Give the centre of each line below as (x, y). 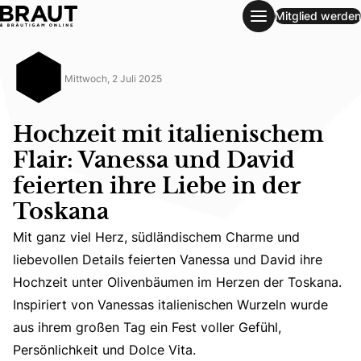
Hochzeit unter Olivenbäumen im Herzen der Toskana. (177, 282)
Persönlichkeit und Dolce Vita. (104, 350)
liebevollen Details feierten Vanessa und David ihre (168, 259)
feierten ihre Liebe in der (157, 187)
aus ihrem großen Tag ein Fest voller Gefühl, (147, 327)
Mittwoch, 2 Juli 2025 (113, 79)
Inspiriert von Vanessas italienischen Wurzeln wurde (170, 305)
